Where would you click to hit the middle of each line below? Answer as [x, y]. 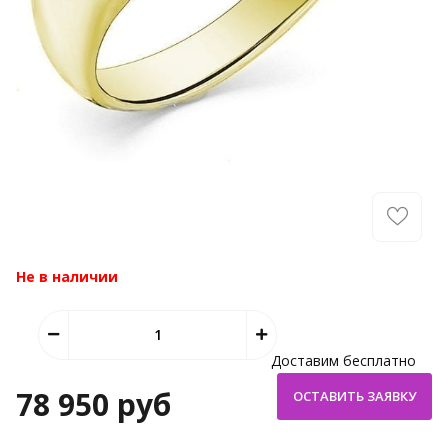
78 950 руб [93, 404]
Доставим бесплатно [343, 360]
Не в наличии [67, 276]
